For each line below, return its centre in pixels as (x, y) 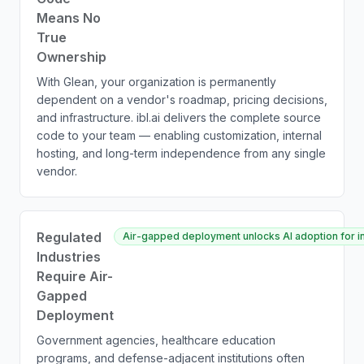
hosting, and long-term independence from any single (181, 153)
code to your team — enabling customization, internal (179, 135)
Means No (69, 18)
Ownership (71, 57)
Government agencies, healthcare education (156, 340)
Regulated (69, 237)
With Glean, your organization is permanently (156, 82)
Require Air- (75, 276)
